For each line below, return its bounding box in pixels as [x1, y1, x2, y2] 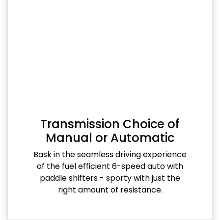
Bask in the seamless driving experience [33, 148, 187, 160]
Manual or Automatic [46, 129, 174, 146]
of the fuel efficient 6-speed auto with [37, 160, 183, 172]
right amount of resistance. [57, 184, 163, 195]
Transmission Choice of [40, 115, 180, 132]
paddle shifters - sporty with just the [40, 172, 180, 184]
